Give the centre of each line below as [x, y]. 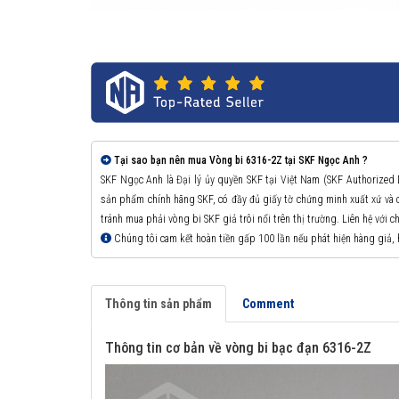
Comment [268, 304]
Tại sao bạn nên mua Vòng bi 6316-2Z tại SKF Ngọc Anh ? [241, 161]
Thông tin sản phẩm [159, 304]
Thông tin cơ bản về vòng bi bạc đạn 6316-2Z [238, 348]
